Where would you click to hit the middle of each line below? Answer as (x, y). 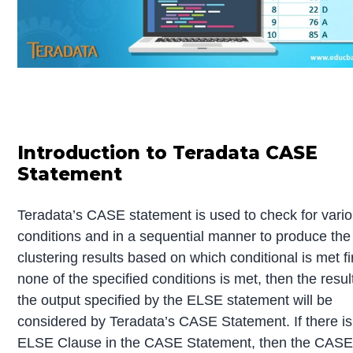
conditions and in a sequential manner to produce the (184, 236)
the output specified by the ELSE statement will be (175, 300)
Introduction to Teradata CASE (168, 152)
